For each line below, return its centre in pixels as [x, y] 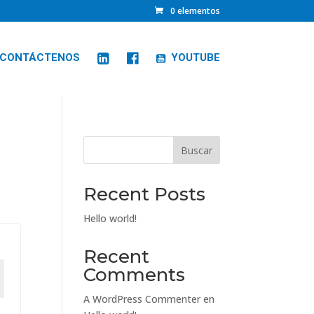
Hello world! [110, 218]
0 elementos [195, 11]
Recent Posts [145, 194]
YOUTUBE [195, 58]
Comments [135, 275]
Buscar [196, 150]
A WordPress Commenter [142, 299]
